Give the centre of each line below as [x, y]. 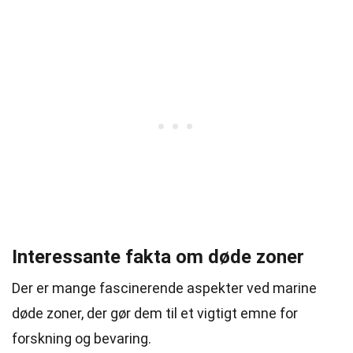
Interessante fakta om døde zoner [158, 257]
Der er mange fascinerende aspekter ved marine [164, 288]
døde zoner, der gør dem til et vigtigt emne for [155, 313]
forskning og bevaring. [82, 338]
